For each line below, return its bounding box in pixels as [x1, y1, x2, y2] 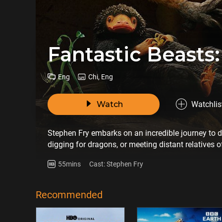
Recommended [36, 189, 103, 201]
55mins [58, 160, 81, 168]
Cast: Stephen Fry [89, 160, 144, 168]
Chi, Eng [88, 72, 113, 81]
